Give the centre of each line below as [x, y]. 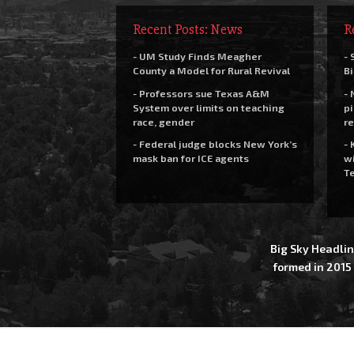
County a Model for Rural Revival [211, 70]
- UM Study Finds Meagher [197, 56]
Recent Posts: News [187, 29]
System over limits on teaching [208, 107]
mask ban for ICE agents [190, 158]
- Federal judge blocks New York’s [215, 144]
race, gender [163, 121]
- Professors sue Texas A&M [201, 93]
